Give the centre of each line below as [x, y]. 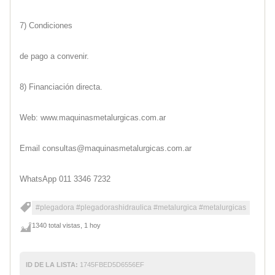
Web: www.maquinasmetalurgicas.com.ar [93, 117]
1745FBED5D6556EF [111, 264]
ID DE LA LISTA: [52, 264]
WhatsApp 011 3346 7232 [65, 179]
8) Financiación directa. [61, 87]
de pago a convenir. [54, 56]
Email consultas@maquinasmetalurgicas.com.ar [106, 148]
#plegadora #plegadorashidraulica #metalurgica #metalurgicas [141, 207]
